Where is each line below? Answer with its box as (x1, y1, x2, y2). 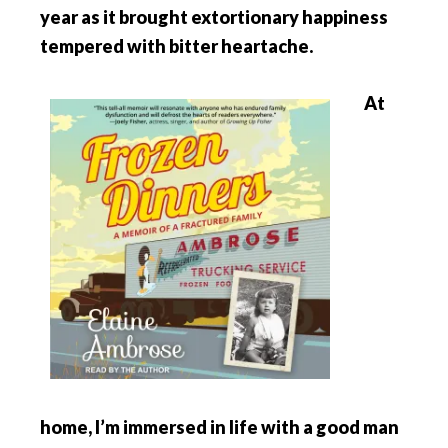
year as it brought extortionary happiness (40, 5, 388, 28)
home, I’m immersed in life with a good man (40, 415, 399, 438)
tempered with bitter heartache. (40, 34, 313, 57)
